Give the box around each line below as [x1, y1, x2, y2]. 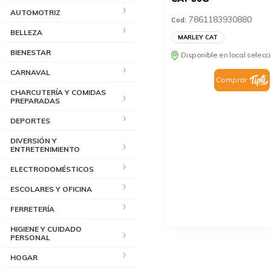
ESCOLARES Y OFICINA [10, 184, 92, 194]
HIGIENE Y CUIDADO [10, 224, 82, 233]
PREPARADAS [10, 96, 60, 105]
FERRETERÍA [10, 204, 54, 214]
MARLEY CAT [178, 33, 218, 41]
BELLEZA [10, 27, 42, 37]
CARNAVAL [10, 67, 50, 77]
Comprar [215, 74, 247, 84]
